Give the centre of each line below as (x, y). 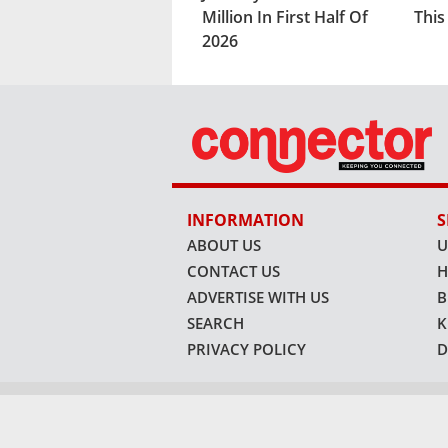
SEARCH (215, 323)
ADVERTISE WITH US (258, 297)
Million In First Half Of (285, 16)
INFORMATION (245, 220)
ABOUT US (224, 245)
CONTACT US (233, 271)
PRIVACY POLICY (246, 349)
